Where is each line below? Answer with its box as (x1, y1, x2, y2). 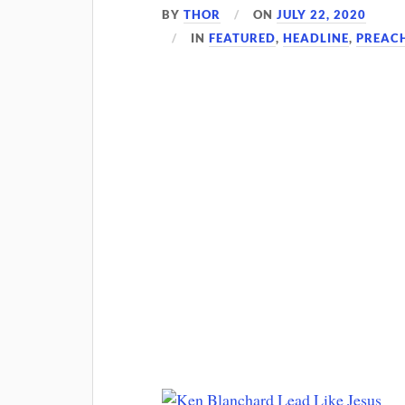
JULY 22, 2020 (277, 7, 367, 22)
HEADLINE (283, 31, 350, 45)
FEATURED (209, 31, 277, 45)
